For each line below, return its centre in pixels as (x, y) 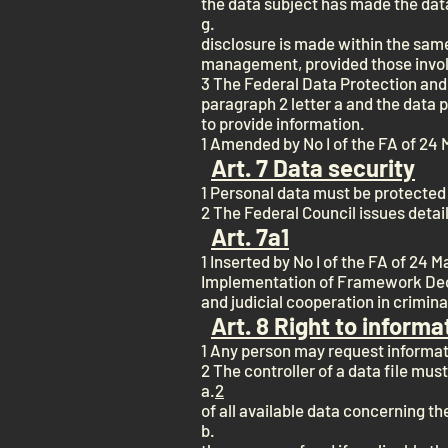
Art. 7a (246, 236)
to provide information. (283, 123)
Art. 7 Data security (313, 167)
